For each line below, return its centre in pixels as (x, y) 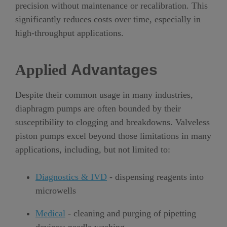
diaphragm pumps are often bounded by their (98, 109)
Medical (50, 214)
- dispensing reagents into (155, 177)
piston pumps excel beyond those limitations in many (113, 136)
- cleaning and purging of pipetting (131, 214)
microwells (56, 191)
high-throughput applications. (69, 33)
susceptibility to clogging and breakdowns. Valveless (112, 122)
